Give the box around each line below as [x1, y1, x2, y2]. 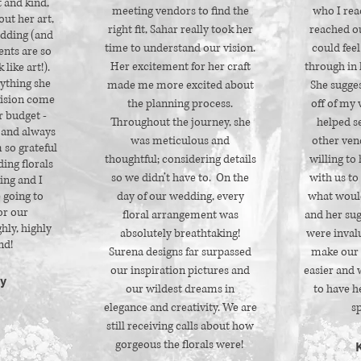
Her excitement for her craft [110, 59, 251, 74]
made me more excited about [106, 77, 254, 93]
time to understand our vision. [105, 40, 255, 56]
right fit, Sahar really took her [107, 22, 253, 37]
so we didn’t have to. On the [111, 170, 249, 185]
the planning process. [127, 96, 233, 111]
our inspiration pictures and [110, 263, 250, 278]
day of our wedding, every [116, 189, 244, 204]
